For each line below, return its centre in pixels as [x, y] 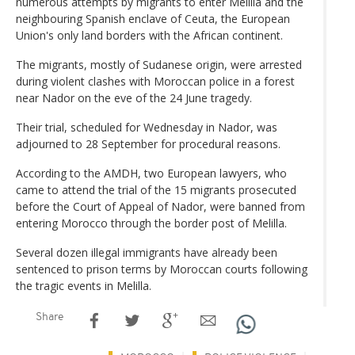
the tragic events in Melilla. [84, 285]
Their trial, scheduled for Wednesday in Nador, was [147, 127]
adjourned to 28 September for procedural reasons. [148, 143]
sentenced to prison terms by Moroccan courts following [162, 269]
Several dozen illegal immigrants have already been [147, 252]
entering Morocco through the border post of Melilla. [151, 223]
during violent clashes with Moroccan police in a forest [155, 81]
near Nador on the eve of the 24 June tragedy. [134, 97]
